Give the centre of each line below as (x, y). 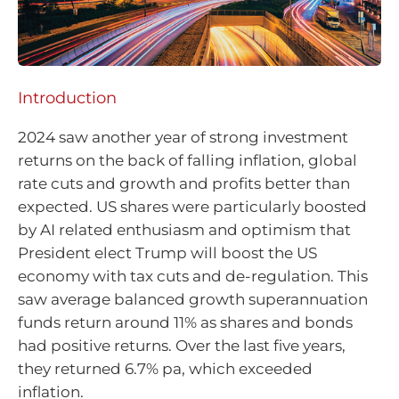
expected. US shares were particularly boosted (192, 206)
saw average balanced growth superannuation (193, 299)
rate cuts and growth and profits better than (184, 183)
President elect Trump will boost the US (167, 252)
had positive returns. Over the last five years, (182, 345)
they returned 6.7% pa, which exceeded (165, 368)
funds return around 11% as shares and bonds (185, 322)
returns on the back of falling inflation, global (187, 160)
